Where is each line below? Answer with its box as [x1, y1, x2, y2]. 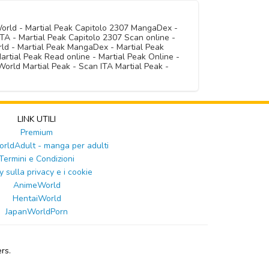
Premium [20, 127, 53, 139]
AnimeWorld [13, 180, 61, 192]
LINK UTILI [17, 113, 56, 125]
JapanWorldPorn [5, 206, 68, 218]
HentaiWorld [12, 193, 61, 205]
